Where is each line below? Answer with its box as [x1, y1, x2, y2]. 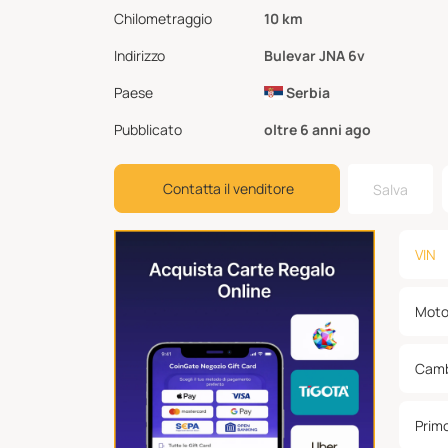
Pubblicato [114, 120, 182, 139]
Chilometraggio [114, 9, 212, 28]
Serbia [282, 83, 330, 102]
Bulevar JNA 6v [264, 46, 366, 65]
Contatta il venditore [163, 178, 295, 198]
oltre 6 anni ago [264, 120, 372, 139]
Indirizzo [114, 46, 165, 65]
